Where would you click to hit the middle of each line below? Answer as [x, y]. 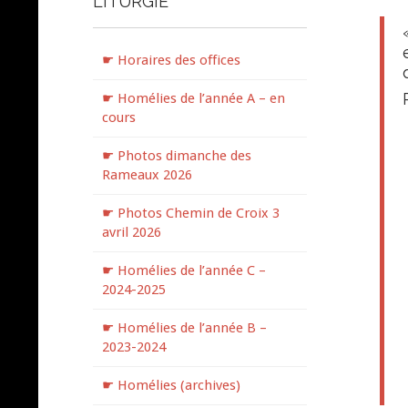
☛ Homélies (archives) [171, 385]
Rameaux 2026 [147, 175]
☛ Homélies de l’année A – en [194, 98]
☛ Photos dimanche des [177, 156]
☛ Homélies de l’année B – [184, 328]
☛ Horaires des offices [171, 60]
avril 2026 [132, 232]
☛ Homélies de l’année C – [184, 270]
